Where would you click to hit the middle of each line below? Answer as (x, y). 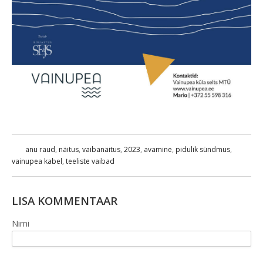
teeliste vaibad (90, 161)
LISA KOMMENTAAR (65, 200)
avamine (158, 149)
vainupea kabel (37, 161)
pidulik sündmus (203, 149)
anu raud (40, 149)
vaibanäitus (101, 149)
